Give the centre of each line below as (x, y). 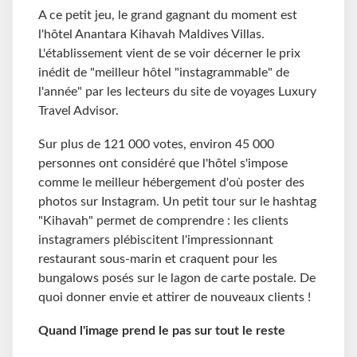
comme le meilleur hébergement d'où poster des (171, 183)
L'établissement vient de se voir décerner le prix (169, 54)
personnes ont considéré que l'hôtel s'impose (163, 164)
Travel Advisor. (78, 111)
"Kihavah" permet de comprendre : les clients (163, 221)
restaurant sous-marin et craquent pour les (158, 259)
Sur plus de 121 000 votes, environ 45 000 (156, 145)
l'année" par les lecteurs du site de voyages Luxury (177, 92)
